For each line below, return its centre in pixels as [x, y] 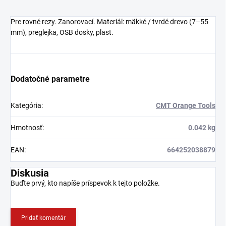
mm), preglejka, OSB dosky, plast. [62, 33]
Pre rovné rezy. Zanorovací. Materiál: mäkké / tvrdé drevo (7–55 [109, 22]
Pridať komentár [43, 218]
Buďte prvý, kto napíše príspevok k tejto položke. [85, 183]
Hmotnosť [26, 128]
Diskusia [30, 173]
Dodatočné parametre [50, 79]
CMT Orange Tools [186, 106]
